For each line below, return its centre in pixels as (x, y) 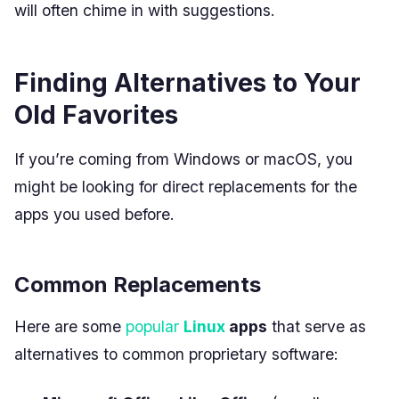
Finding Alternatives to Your (187, 82)
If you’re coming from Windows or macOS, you (183, 159)
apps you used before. (94, 214)
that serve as (317, 326)
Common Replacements (138, 284)
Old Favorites (96, 114)
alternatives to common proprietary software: (176, 354)
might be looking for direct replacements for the (186, 186)
